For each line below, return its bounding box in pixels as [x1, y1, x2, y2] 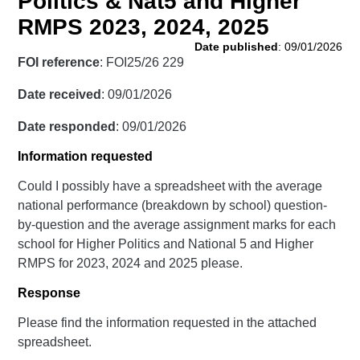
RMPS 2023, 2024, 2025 [18, 14, 270, 39]
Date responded [18, 120, 117, 133]
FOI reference [18, 55, 100, 69]
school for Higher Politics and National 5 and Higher [18, 237, 314, 251]
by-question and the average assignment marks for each [18, 218, 337, 231]
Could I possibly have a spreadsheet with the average [18, 179, 323, 193]
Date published [194, 40, 278, 53]
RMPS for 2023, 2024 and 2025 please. [18, 256, 243, 270]
